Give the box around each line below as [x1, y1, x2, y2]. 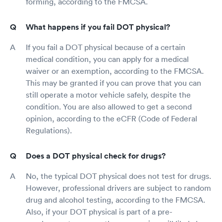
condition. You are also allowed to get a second [26, 102, 192, 111]
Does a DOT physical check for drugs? [26, 151, 166, 161]
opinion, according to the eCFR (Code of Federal [26, 113, 197, 123]
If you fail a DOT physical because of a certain [26, 42, 185, 52]
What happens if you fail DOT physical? [26, 22, 170, 32]
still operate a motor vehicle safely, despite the [26, 90, 191, 100]
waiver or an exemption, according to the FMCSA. [26, 66, 204, 76]
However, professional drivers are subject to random [26, 183, 211, 193]
